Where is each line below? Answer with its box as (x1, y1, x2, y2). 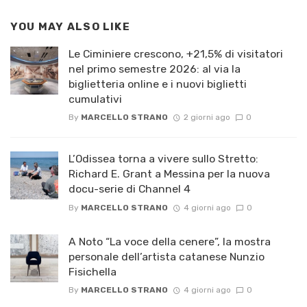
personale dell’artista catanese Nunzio (69, 249, 265, 263)
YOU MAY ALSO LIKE (10, 21, 130, 34)
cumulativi (69, 93, 122, 106)
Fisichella (69, 265, 116, 278)
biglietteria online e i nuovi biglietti (69, 77, 247, 91)
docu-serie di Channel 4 (69, 182, 191, 196)
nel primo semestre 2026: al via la (69, 62, 241, 76)
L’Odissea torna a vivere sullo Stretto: (69, 152, 258, 166)
